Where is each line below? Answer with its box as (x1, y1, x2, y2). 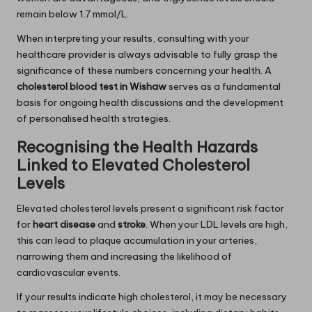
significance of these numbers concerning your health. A (17, 64, 272, 77)
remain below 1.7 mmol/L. (17, 8, 129, 21)
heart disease (33, 218, 95, 231)
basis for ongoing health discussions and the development (17, 96, 283, 109)
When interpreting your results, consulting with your (17, 32, 249, 45)
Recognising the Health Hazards (17, 137, 258, 157)
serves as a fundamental (166, 80, 281, 93)
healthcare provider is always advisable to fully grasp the (17, 48, 278, 61)
